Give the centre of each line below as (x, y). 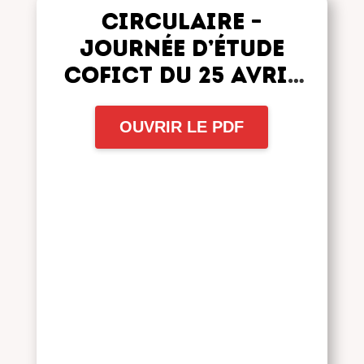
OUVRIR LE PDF (182, 126)
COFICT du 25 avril (182, 74)
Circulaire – (182, 21)
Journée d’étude (182, 48)
